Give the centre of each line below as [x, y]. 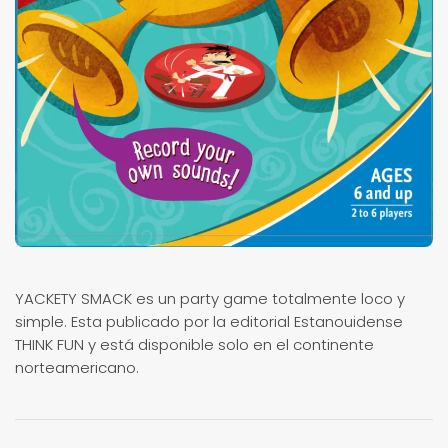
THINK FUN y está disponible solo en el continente [194, 345]
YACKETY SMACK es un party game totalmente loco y [210, 299]
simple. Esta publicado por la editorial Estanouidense [209, 322]
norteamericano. [77, 368]
